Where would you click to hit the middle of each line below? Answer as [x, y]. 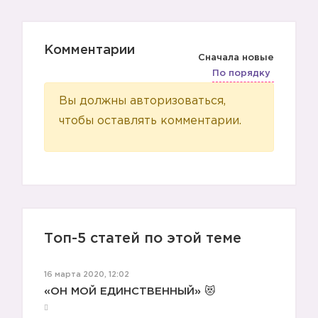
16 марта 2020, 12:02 [87, 275]
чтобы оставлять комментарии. [150, 121]
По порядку [241, 73]
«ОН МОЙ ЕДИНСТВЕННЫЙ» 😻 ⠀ [136, 291]
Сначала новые [236, 58]
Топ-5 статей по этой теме [143, 238]
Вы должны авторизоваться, [142, 101]
